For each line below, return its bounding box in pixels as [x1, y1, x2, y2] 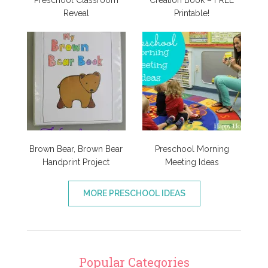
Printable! [174, 8, 210, 18]
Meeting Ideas [165, 157, 219, 167]
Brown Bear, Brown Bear [29, 144, 123, 154]
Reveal [63, 8, 89, 18]
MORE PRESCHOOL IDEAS [83, 188, 185, 198]
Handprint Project [42, 157, 110, 167]
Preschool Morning [154, 144, 229, 154]
